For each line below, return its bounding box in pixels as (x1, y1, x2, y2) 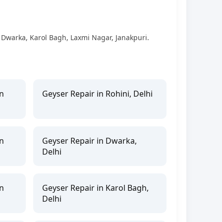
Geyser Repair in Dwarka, (42, 135, 137, 146)
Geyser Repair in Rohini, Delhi (42, 88, 153, 99)
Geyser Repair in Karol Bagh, (42, 182, 149, 193)
